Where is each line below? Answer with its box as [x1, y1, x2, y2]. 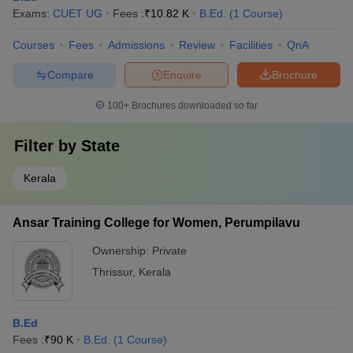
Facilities [229, 39, 273, 51]
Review [179, 39, 215, 51]
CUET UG [53, 7, 102, 20]
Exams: [13, 7, 53, 20]
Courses [13, 39, 54, 51]
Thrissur [92, 266, 132, 278]
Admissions [108, 39, 165, 51]
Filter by [14, 137, 81, 154]
